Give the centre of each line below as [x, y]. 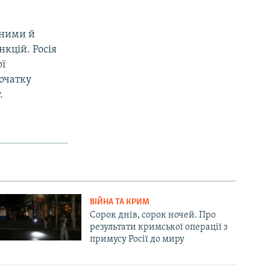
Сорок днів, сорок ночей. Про [153, 215]
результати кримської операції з [159, 227]
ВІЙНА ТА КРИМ [120, 202]
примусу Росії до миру [137, 239]
